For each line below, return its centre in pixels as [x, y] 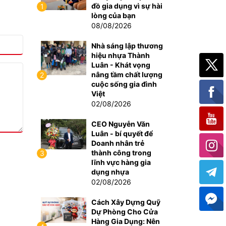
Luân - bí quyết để [122, 133]
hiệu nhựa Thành [121, 55]
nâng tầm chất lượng [127, 74]
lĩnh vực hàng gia [121, 162]
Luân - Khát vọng [121, 65]
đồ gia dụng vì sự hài [127, 6]
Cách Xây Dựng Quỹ [126, 202]
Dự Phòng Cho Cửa [125, 212]
